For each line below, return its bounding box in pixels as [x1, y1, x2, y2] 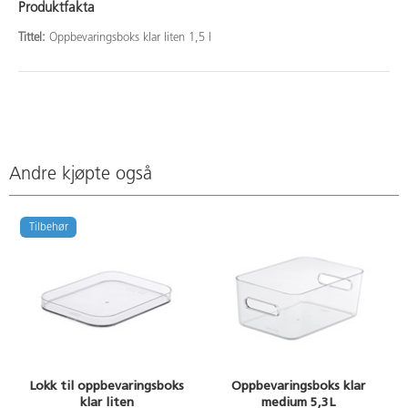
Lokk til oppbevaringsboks [29, 378, 184, 394]
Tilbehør [28, 221, 68, 233]
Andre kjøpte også [9, 166, 152, 185]
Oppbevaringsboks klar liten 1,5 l [49, 31, 211, 44]
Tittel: [18, 31, 49, 44]
